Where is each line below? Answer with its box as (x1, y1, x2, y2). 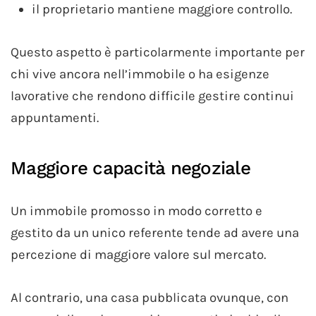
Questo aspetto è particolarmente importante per (11, 44, 305, 60)
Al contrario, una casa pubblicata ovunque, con (11, 289, 288, 305)
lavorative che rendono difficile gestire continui (11, 87, 294, 104)
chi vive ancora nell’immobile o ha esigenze (11, 66, 269, 82)
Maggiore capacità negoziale (11, 157, 250, 178)
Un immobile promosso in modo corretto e (11, 202, 262, 219)
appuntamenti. (11, 109, 99, 126)
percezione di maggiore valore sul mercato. (11, 246, 266, 262)
